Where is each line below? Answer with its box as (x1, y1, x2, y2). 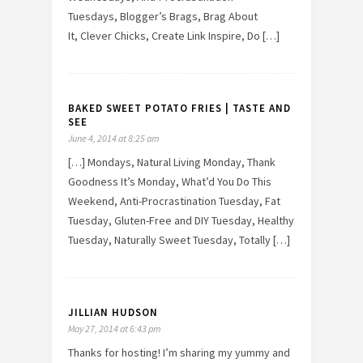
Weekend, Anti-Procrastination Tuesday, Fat (68, 193, 280, 208)
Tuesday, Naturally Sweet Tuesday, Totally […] (68, 232, 290, 247)
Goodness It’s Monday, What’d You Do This (68, 173, 271, 189)
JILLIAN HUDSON (68, 305, 158, 319)
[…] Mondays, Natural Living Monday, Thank (68, 154, 275, 169)
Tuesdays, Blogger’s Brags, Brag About (68, 8, 258, 23)
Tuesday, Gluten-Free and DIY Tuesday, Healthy (68, 212, 294, 228)
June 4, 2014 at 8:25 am (68, 131, 160, 144)
